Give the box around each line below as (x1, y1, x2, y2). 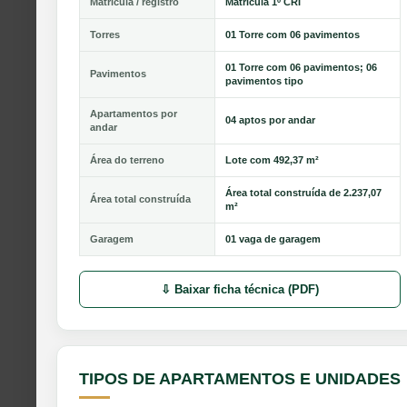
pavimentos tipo (225, 74, 303, 86)
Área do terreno (90, 154, 164, 165)
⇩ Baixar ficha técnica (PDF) (161, 282, 319, 296)
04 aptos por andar (225, 114, 315, 125)
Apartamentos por (90, 107, 177, 119)
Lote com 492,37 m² (225, 154, 319, 165)
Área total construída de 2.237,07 (225, 186, 382, 198)
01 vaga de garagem (225, 233, 321, 244)
